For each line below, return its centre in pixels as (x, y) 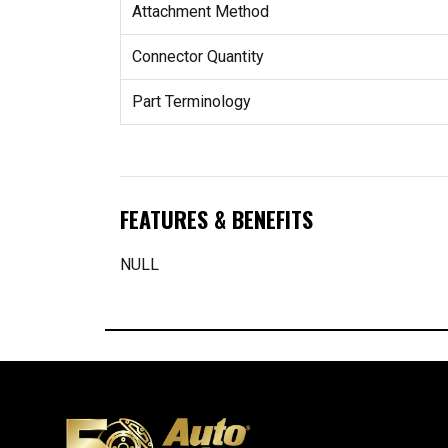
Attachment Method (200, 12)
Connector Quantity (197, 57)
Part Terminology (191, 102)
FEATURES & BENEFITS (216, 218)
